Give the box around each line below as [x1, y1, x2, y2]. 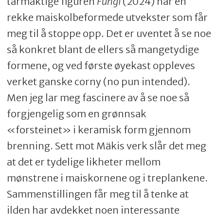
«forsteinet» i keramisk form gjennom [6, 124, 191, 136]
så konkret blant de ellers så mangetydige [6, 43, 199, 56]
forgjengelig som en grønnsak [6, 108, 146, 120]
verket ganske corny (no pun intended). [6, 75, 190, 88]
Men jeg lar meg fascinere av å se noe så [6, 91, 189, 104]
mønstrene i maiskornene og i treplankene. [6, 172, 208, 184]
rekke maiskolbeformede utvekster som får [6, 11, 208, 24]
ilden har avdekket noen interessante [6, 204, 180, 217]
